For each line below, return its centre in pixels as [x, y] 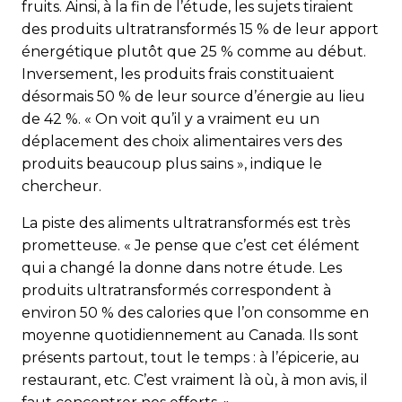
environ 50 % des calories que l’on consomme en [195, 312]
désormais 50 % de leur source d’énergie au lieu [193, 96]
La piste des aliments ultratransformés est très [186, 223]
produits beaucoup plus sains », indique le [172, 163]
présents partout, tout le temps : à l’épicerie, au [191, 357]
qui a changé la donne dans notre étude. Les [182, 267]
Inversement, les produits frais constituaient [178, 74]
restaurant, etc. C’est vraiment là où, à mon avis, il [195, 380]
